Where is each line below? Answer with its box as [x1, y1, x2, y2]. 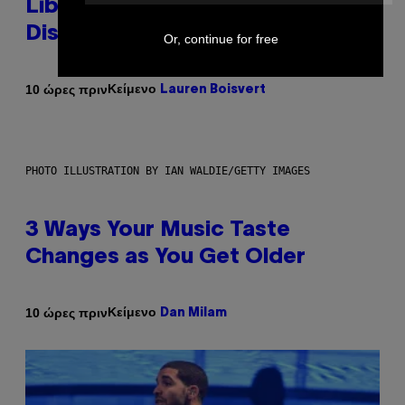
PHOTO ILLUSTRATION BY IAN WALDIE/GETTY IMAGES [25, 165, 310, 178]
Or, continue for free [163, 32, 278, 46]
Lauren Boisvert [160, 84, 266, 97]
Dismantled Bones [25, 24, 219, 45]
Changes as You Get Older [25, 248, 306, 268]
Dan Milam [160, 307, 227, 320]
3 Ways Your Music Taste [25, 221, 290, 241]
